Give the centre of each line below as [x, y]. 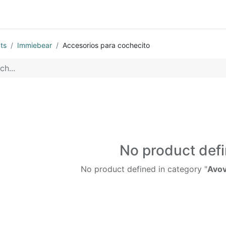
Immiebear [35, 45]
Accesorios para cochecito [106, 45]
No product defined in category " [144, 169]
